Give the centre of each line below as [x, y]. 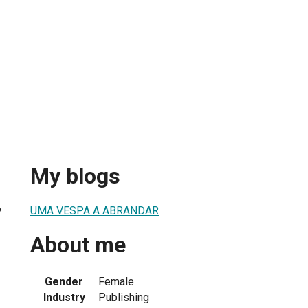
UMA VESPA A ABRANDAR [95, 210]
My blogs [75, 176]
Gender [64, 281]
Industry [64, 297]
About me [78, 245]
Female [116, 281]
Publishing [124, 297]
